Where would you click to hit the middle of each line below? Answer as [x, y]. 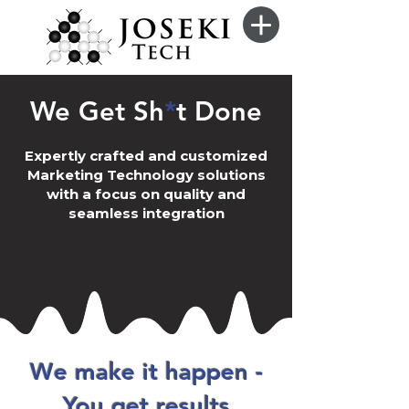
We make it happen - [146, 372]
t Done [219, 111]
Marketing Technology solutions [146, 175]
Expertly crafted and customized [146, 156]
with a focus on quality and [146, 194]
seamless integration [146, 213]
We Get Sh [97, 111]
